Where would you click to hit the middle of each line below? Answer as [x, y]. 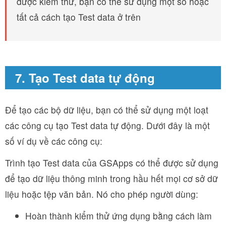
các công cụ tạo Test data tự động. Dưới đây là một [107, 126]
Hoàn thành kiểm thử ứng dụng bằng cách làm [119, 216]
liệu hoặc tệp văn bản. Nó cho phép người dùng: [102, 194]
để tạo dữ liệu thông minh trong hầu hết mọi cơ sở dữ [111, 179]
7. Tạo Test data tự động [85, 78]
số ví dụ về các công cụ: [54, 141]
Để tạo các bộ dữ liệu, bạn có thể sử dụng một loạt [107, 110]
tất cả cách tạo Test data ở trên [79, 17]
